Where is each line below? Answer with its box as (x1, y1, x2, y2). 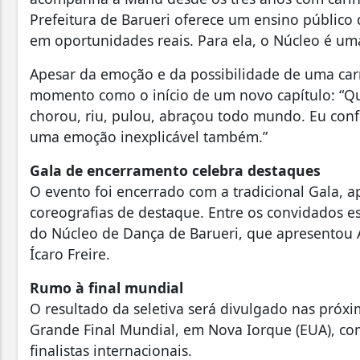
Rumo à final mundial (30, 277, 183, 297)
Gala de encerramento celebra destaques (30, 160, 321, 180)
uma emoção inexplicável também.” (30, 126, 276, 146)
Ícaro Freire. (30, 243, 118, 264)
